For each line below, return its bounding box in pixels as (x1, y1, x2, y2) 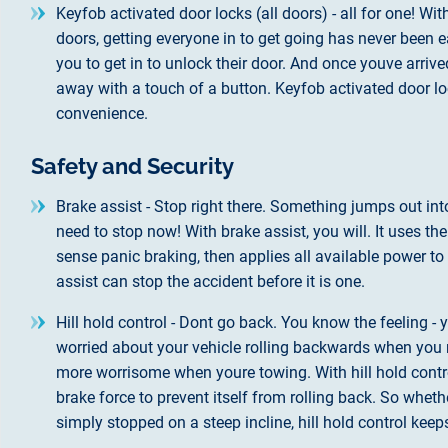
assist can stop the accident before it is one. (56, 271, 365, 291)
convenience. (56, 103, 148, 123)
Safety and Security (31, 152, 234, 179)
